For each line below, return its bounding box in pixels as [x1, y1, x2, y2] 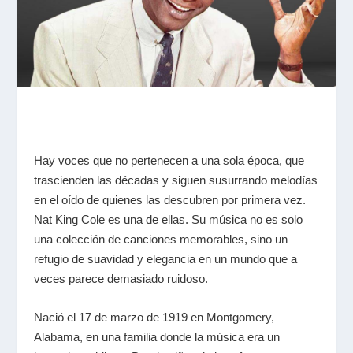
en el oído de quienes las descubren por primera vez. [33, 192, 306, 206]
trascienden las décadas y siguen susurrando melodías [33, 173, 318, 187]
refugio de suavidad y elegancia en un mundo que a [33, 251, 297, 266]
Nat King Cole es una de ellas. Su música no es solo [33, 212, 303, 226]
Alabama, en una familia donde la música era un [33, 329, 280, 344]
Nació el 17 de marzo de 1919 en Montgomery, [33, 310, 274, 324]
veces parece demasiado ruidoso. [33, 271, 208, 285]
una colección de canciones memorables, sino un [33, 232, 288, 246]
